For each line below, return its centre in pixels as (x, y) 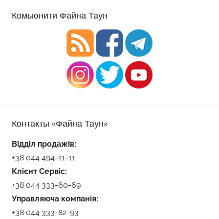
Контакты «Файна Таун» (60, 123)
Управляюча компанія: (55, 198)
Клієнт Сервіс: (39, 171)
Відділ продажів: (44, 144)
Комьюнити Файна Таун (60, 15)
